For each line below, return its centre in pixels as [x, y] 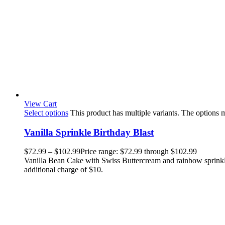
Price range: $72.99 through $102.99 [139, 152]
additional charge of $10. [64, 170]
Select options [46, 113]
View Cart [40, 104]
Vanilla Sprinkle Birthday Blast [89, 132]
